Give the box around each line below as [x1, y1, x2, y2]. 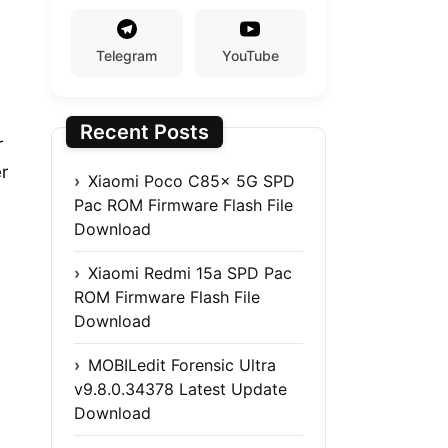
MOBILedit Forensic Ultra [88, 354, 276, 375]
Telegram [96, 46, 158, 64]
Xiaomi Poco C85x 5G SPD [88, 170, 295, 191]
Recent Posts [80, 119, 209, 144]
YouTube [221, 46, 279, 64]
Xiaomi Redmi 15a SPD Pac [88, 262, 292, 283]
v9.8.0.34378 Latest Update [74, 378, 287, 399]
